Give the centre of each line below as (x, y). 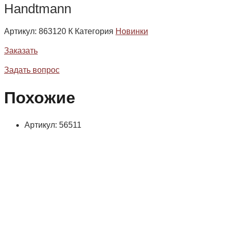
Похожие (40, 97)
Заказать (21, 51)
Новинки (132, 32)
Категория (94, 32)
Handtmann (38, 9)
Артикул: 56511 (53, 125)
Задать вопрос (32, 70)
